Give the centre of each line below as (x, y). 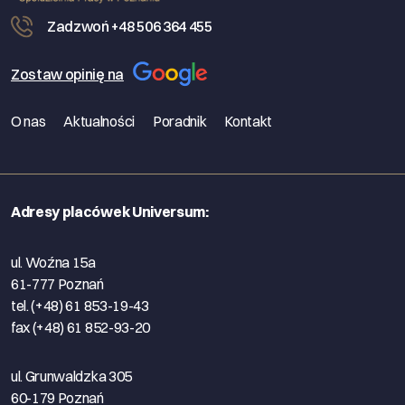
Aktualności (99, 121)
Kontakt (249, 121)
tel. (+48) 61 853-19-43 (80, 305)
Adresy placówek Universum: (110, 211)
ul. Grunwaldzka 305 (71, 376)
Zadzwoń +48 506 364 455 (130, 27)
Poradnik (179, 121)
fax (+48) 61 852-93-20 (80, 327)
